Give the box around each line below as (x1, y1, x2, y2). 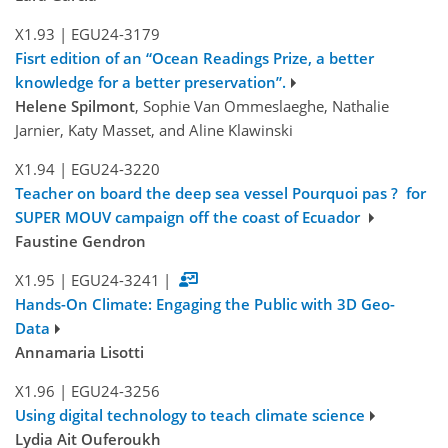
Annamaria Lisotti (15, 342, 144, 363)
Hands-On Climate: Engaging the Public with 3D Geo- (15, 294, 395, 315)
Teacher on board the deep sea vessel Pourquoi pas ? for (15, 183, 426, 204)
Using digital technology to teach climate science (15, 405, 365, 426)
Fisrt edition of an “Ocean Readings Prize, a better (15, 48, 374, 69)
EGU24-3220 (70, 159, 160, 180)
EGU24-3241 (70, 270, 160, 291)
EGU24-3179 (70, 24, 160, 45)
